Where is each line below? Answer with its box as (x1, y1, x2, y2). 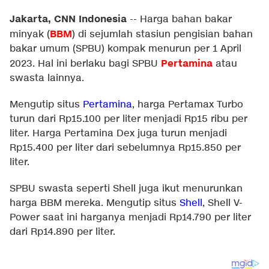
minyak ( (10, 28, 50, 41)
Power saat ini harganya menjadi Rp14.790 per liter (10, 211, 251, 224)
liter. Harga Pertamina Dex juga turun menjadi (10, 127, 227, 140)
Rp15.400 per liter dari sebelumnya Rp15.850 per (10, 142, 241, 154)
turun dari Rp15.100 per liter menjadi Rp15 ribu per (10, 113, 247, 125)
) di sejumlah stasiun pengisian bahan (72, 28, 253, 41)
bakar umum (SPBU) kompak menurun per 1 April (10, 43, 241, 55)
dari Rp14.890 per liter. (10, 226, 115, 238)
